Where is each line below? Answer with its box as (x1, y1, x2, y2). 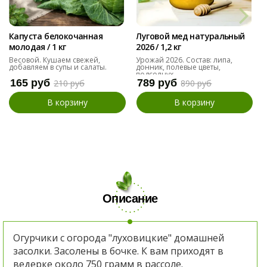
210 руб (54, 77, 85, 89)
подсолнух (136, 69, 174, 79)
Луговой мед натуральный (136, 30, 245, 42)
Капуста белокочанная (9, 30, 103, 42)
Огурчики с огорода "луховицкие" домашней (13, 231, 224, 245)
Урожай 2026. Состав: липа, (136, 54, 233, 65)
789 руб (137, 76, 178, 89)
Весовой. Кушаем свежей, (9, 54, 100, 65)
